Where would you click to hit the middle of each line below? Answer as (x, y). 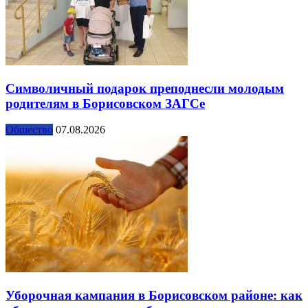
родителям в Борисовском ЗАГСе (105, 103)
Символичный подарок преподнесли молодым (145, 88)
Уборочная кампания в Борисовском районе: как (154, 295)
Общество (29, 130)
